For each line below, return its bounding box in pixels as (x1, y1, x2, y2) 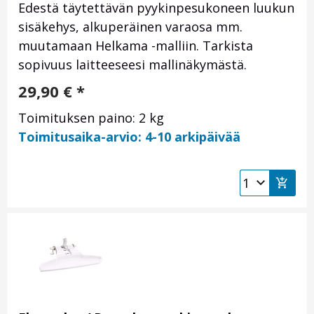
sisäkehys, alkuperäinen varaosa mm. (18, 18, 243, 36)
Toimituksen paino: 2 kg (18, 109, 164, 127)
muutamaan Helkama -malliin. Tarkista (18, 37, 253, 55)
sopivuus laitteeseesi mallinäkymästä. (18, 56, 247, 74)
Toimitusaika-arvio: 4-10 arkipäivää (18, 128, 240, 146)
